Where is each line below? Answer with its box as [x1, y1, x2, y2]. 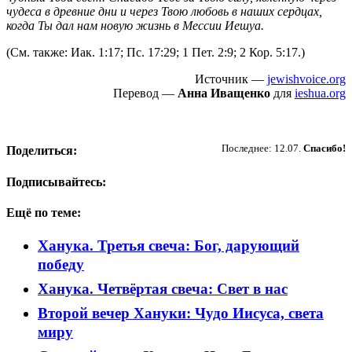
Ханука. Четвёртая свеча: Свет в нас [38, 280, 288, 298]
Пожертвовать [243, 124, 326, 137]
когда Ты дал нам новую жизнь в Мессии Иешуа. [6, 19, 264, 32]
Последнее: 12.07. [222, 142, 303, 154]
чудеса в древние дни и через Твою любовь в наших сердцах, [6, 5, 322, 18]
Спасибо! [303, 142, 346, 154]
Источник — [195, 72, 267, 86]
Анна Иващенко [178, 86, 273, 100]
